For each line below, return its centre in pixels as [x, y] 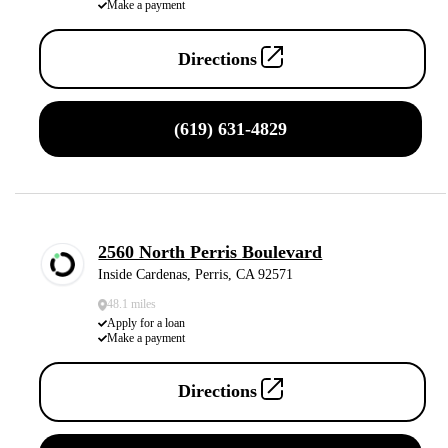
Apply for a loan [146, 322]
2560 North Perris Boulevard [210, 252]
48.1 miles [132, 304]
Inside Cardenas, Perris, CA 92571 [196, 275]
